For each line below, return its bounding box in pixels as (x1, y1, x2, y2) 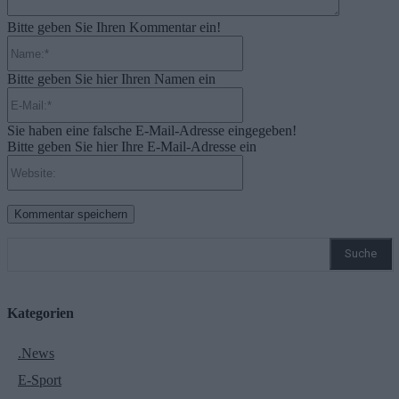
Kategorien (7, 305, 74, 321)
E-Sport (18, 372, 61, 388)
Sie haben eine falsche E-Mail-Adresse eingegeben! (7, 123, 297, 139)
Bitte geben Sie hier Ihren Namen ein (7, 71, 216, 87)
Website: (242, 154, 290, 170)
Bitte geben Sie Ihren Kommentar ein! (7, 20, 221, 36)
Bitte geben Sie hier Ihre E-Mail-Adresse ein (7, 139, 256, 155)
